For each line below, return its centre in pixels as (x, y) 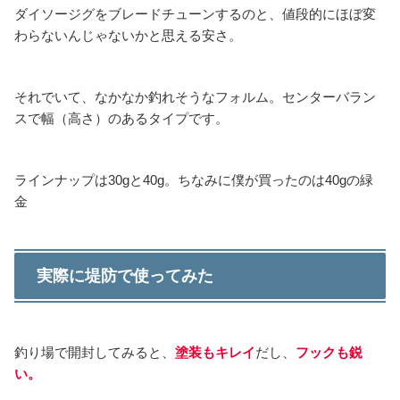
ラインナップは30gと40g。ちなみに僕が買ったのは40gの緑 (194, 179)
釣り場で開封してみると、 (95, 353)
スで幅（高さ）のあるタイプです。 (121, 118)
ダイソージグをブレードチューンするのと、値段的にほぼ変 (195, 13)
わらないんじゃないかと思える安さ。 (128, 35)
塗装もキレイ (215, 353)
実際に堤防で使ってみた (125, 275)
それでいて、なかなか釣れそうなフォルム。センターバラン (195, 96)
